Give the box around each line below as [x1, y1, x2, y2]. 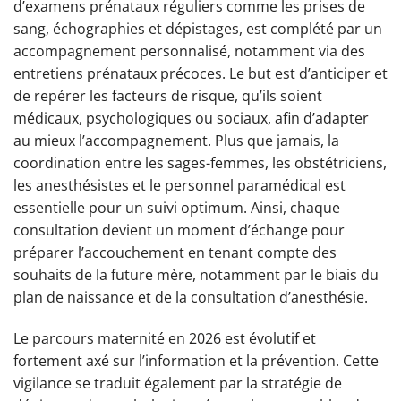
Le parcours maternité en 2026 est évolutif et [13, 328, 316, 348]
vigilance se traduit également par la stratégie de [13, 372, 342, 393]
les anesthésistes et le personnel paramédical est [13, 175, 346, 196]
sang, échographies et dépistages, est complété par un [13, 19, 382, 39]
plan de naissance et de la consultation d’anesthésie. [13, 287, 368, 308]
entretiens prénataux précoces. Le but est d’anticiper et [13, 64, 388, 84]
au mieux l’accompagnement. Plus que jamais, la [13, 131, 339, 151]
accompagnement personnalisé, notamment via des [13, 41, 365, 62]
